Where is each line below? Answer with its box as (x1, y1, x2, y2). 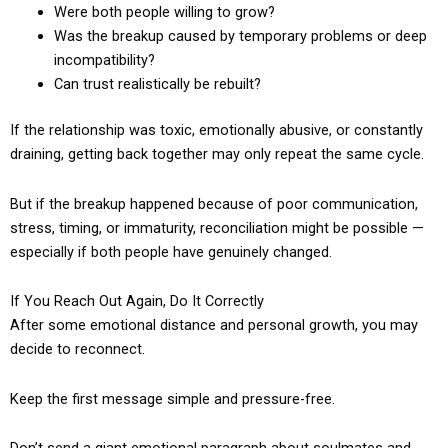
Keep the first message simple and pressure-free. (10, 389, 335, 408)
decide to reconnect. (10, 340, 145, 359)
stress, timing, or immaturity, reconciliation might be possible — (10, 218, 424, 237)
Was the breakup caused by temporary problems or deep (53, 27, 427, 46)
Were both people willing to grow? (53, 3, 275, 22)
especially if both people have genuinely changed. (10, 242, 332, 261)
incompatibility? (53, 51, 155, 70)
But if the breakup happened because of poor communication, (10, 194, 418, 213)
